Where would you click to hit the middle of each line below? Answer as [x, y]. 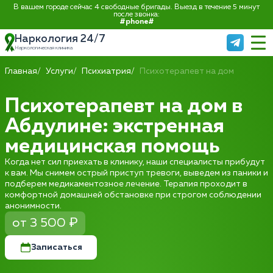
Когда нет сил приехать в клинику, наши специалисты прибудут [135, 162]
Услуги [59, 71]
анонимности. [33, 206]
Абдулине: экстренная [115, 126]
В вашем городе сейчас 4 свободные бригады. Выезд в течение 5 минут [136, 7]
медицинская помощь [112, 147]
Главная [21, 71]
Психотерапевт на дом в [124, 106]
